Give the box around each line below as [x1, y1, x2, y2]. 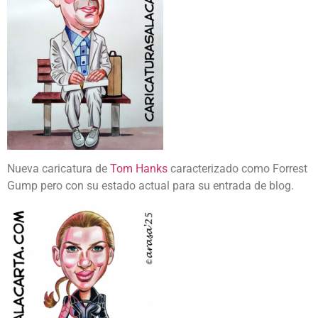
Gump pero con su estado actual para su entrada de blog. [7, 178, 294, 192]
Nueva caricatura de [7, 161, 110, 175]
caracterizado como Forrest [168, 161, 307, 175]
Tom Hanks [110, 161, 168, 175]
